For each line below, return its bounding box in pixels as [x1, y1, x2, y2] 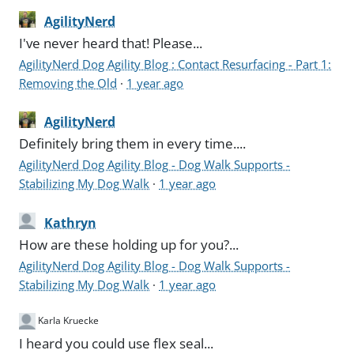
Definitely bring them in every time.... [19, 134, 247, 153]
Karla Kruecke [38, 314, 100, 328]
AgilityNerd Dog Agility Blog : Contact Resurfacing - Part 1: [19, 55, 332, 72]
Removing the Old [19, 74, 118, 91]
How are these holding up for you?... [19, 235, 239, 254]
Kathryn [44, 213, 97, 232]
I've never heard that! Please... [19, 33, 203, 52]
